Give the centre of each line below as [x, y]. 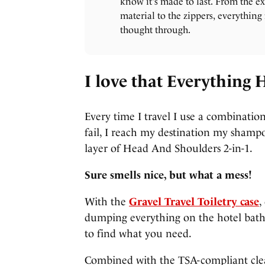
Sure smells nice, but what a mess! [168, 174]
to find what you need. [138, 233]
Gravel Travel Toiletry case [194, 201]
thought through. [155, 30]
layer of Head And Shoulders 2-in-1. [169, 148]
